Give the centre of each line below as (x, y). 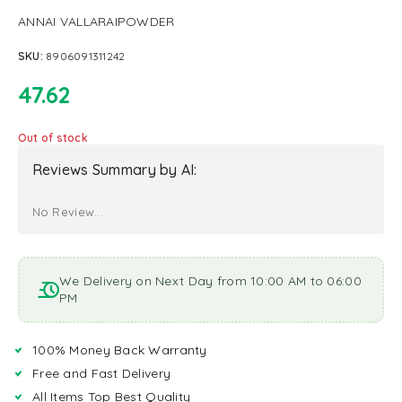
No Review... (67, 211)
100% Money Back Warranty (120, 350)
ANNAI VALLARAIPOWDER (96, 22)
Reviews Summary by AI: (114, 169)
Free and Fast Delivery (102, 374)
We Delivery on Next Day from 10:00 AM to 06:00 (210, 281)
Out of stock (53, 138)
